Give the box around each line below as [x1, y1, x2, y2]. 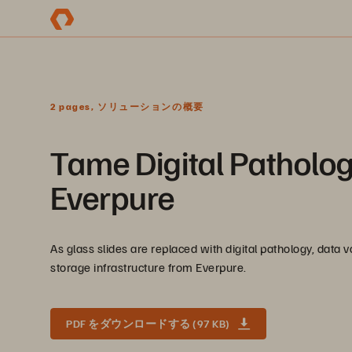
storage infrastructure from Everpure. [50, 259, 247, 275]
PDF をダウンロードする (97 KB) [66, 317, 230, 330]
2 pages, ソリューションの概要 [50, 101, 204, 112]
